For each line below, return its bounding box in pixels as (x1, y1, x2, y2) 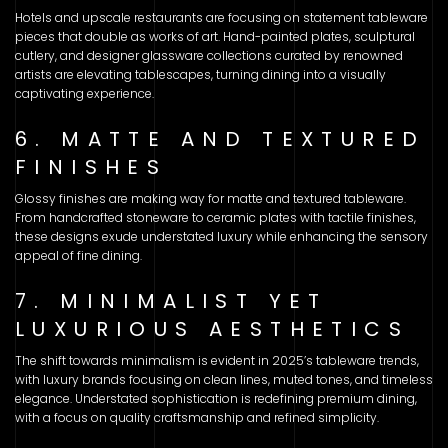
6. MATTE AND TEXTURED (15, 124, 426, 153)
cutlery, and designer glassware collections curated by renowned (15, 46, 403, 64)
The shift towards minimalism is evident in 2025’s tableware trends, (15, 351, 419, 369)
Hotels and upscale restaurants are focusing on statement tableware (15, 8, 428, 26)
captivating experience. (15, 84, 154, 102)
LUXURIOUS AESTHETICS (15, 314, 409, 343)
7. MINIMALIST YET (15, 286, 328, 315)
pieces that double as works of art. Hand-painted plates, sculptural (15, 27, 415, 45)
